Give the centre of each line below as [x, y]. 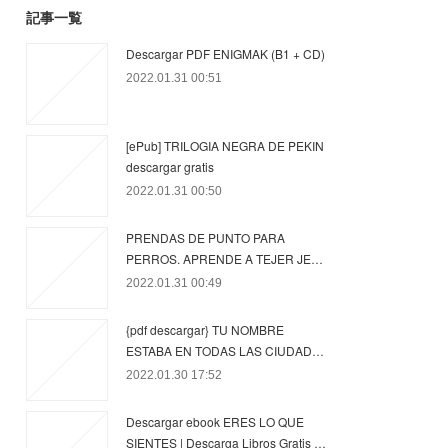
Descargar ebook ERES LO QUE [215, 421]
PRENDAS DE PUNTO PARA [205, 237]
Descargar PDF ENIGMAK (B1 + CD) [225, 53]
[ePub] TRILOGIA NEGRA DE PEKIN [225, 145]
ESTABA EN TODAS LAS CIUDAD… [225, 350]
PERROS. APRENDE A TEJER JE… [224, 258]
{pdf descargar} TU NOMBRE [205, 329]
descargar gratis [170, 166]
